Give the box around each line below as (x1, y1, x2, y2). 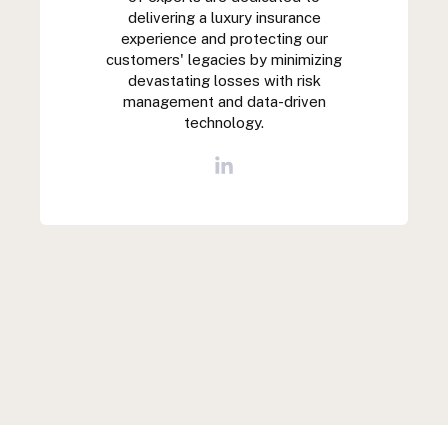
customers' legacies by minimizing (106, 51, 342, 68)
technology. (184, 114, 264, 131)
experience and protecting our (120, 30, 328, 47)
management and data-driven (122, 93, 326, 110)
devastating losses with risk (127, 72, 321, 89)
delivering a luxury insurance (127, 9, 321, 26)
